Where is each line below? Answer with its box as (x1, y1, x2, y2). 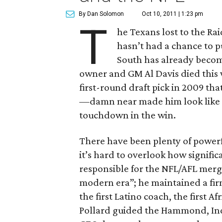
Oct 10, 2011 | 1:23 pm (142, 10, 203, 17)
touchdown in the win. (79, 109, 176, 121)
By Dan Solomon (79, 10, 124, 17)
